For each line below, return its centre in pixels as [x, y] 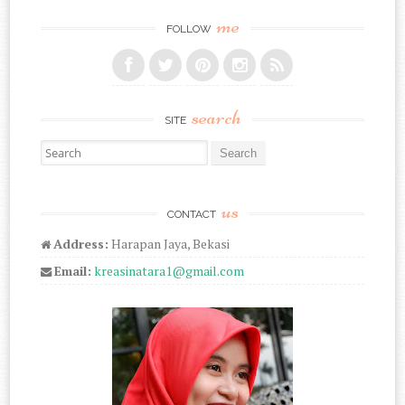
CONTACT [193, 214]
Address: [81, 243]
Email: [73, 270]
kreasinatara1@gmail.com [170, 270]
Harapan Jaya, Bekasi [170, 243]
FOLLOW [190, 28]
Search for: [70, 148]
